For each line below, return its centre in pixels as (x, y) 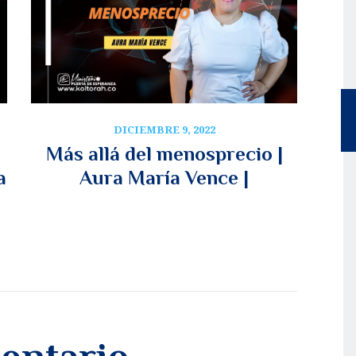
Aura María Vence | (164, 177)
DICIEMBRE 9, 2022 (164, 129)
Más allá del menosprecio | (164, 153)
